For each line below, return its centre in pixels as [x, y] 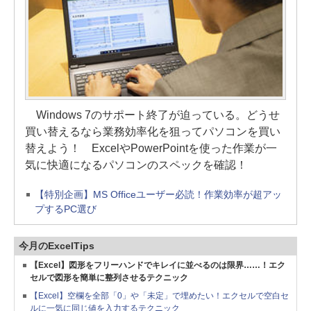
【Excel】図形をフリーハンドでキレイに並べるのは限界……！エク [158, 266]
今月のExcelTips [57, 246]
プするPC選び [66, 209]
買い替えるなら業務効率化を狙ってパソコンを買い [153, 132]
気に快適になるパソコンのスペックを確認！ [136, 165]
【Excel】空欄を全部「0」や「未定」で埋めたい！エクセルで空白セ [159, 296]
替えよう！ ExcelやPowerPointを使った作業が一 [151, 149]
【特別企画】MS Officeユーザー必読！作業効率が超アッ [158, 195]
